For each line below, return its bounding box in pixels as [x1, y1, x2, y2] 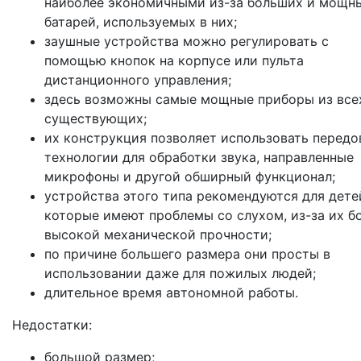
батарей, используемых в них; [44, 14, 237, 31]
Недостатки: [12, 317, 92, 334]
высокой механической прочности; [44, 226, 272, 243]
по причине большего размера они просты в [44, 246, 330, 263]
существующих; [44, 110, 147, 127]
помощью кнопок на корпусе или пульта [44, 52, 304, 69]
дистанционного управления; [44, 72, 231, 89]
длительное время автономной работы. [44, 284, 298, 301]
